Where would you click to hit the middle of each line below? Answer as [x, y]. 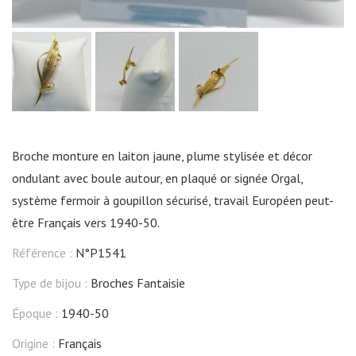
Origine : [35, 343]
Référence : [44, 252]
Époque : [37, 313]
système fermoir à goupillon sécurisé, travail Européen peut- [173, 200]
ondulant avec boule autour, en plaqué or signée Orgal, [157, 178]
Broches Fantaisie [138, 282]
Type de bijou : [51, 282]
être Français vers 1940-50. [86, 222]
